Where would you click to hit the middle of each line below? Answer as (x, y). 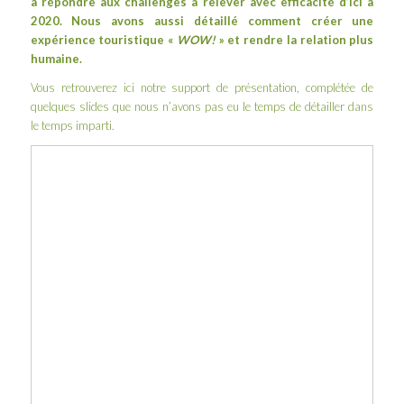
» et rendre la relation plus (294, 39)
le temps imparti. (72, 125)
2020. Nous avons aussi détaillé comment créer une (202, 20)
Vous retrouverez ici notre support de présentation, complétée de (202, 87)
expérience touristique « (103, 39)
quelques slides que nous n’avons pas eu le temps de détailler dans (202, 106)
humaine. (56, 58)
